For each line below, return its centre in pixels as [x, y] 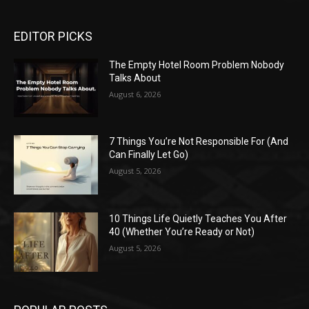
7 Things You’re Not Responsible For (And [199, 142]
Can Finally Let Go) [149, 155]
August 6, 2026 [135, 94]
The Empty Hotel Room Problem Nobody [197, 64]
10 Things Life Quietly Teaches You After [198, 219]
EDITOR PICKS [53, 36]
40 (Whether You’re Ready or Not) [182, 232]
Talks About [135, 78]
